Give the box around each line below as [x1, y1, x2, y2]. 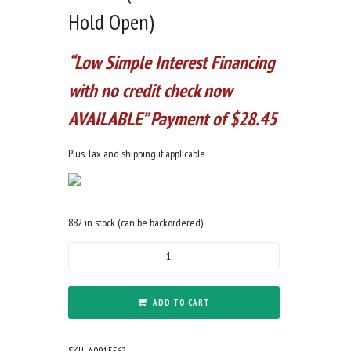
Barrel [67, 295, 92, 309]
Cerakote [67, 312, 104, 327]
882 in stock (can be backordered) [68, 215, 203, 230]
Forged [67, 260, 96, 275]
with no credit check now [68, 78, 232, 103]
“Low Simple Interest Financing [68, 50, 275, 75]
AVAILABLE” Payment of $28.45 [68, 107, 277, 132]
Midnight [67, 329, 104, 344]
